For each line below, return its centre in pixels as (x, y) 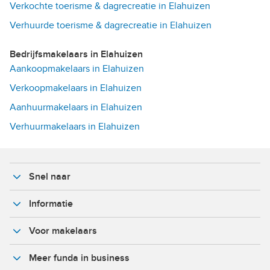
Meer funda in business (79, 258)
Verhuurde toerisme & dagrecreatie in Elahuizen (111, 26)
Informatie (51, 204)
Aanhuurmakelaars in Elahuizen (76, 108)
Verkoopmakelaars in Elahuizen (76, 88)
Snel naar (50, 177)
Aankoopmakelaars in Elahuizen (77, 69)
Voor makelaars (63, 231)
